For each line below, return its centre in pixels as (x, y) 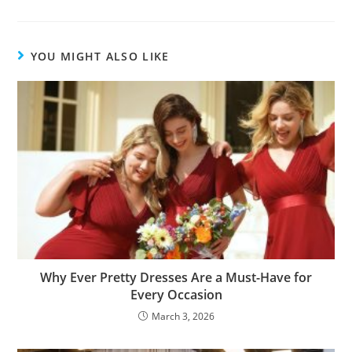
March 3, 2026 (183, 316)
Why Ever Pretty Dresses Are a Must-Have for (176, 277)
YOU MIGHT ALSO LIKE (100, 56)
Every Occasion (176, 294)
